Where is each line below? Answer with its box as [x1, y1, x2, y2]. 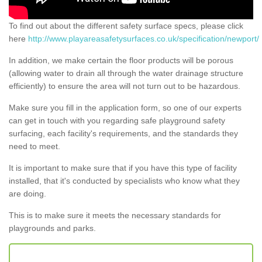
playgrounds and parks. [9, 223, 96, 233]
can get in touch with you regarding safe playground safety [9, 115, 225, 125]
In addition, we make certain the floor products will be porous [9, 55, 233, 65]
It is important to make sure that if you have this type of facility [9, 163, 237, 173]
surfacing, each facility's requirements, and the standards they [9, 128, 238, 138]
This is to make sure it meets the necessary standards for [9, 210, 221, 220]
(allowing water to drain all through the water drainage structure [9, 68, 243, 78]
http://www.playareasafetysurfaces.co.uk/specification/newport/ [28, 33, 259, 43]
